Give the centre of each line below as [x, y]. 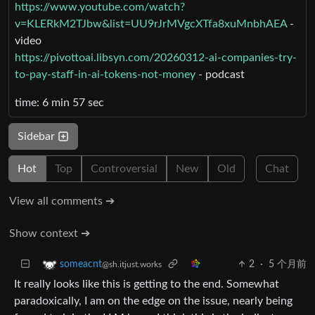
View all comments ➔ [62, 201]
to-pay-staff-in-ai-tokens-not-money [105, 74]
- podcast [220, 74]
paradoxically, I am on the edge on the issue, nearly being [153, 301]
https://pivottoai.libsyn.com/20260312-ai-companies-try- [156, 57]
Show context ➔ [50, 233]
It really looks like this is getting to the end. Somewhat [147, 284]
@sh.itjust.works [132, 264]
